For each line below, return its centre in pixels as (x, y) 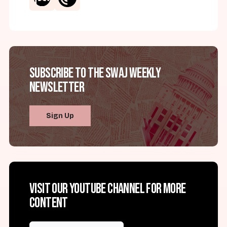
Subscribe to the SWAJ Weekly (95, 73)
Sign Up (60, 116)
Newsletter (57, 87)
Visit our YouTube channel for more (108, 189)
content (49, 203)
